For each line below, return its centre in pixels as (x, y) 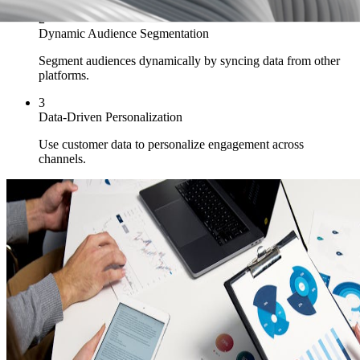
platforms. (64, 75)
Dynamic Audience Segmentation (124, 33)
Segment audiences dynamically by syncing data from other (189, 60)
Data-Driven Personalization (110, 117)
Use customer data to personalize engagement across (171, 144)
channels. (62, 158)
